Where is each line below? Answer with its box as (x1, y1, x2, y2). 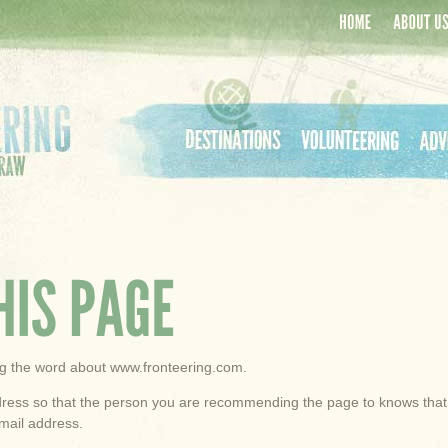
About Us (384, 52, 442, 68)
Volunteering (292, 161, 371, 177)
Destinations (178, 161, 256, 177)
